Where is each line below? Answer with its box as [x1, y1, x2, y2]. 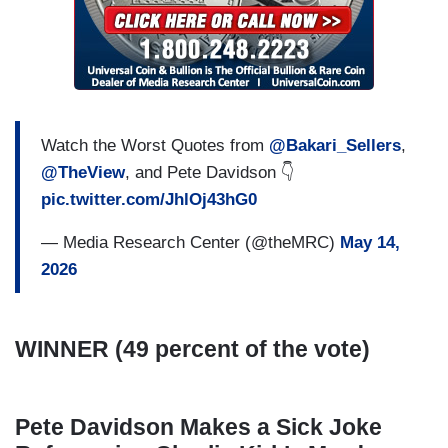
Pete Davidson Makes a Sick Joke [15, 414, 382, 441]
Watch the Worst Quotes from [41, 135, 269, 155]
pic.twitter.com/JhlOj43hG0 [41, 189, 257, 209]
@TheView [41, 162, 125, 182]
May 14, [340, 232, 400, 252]
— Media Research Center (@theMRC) [41, 232, 340, 252]
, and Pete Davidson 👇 [125, 162, 295, 182]
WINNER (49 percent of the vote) [15, 336, 370, 363]
